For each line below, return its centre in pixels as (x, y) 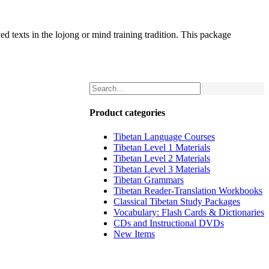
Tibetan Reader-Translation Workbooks (188, 190)
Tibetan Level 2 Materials (162, 158)
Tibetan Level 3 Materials (162, 169)
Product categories (127, 113)
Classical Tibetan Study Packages (177, 201)
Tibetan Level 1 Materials (162, 147)
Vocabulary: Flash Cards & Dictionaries (189, 212)
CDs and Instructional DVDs (169, 223)
